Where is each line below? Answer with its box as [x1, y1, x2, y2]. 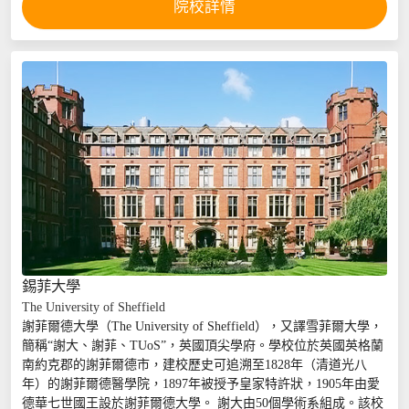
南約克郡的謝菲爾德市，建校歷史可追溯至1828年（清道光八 [21, 358, 367, 372]
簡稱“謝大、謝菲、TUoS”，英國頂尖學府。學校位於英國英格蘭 [21, 339, 383, 353]
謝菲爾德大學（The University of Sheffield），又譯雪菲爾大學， [21, 320, 383, 334]
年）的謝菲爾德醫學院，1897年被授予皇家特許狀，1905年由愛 [21, 377, 380, 392]
